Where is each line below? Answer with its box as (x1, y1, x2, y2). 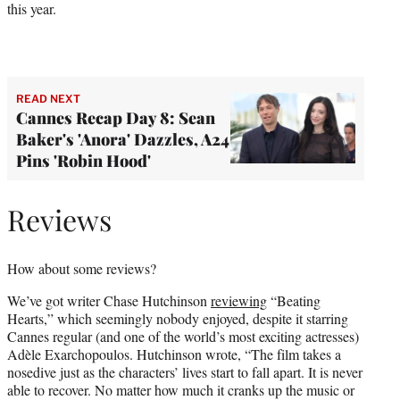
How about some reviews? (7, 258, 156, 278)
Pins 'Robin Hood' (16, 149, 151, 171)
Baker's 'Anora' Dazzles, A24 (16, 128, 229, 150)
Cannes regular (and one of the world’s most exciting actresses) (7, 326, 359, 346)
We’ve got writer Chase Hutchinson (7, 290, 211, 310)
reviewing (211, 290, 267, 310)
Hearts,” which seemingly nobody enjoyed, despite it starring (7, 308, 348, 328)
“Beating (267, 290, 321, 310)
